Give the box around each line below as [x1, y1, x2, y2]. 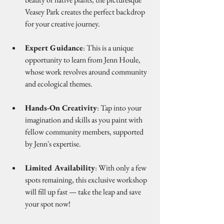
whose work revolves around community [25, 66, 148, 77]
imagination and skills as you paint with [25, 114, 144, 125]
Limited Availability [25, 162, 95, 173]
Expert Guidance [25, 42, 83, 53]
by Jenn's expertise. [25, 138, 81, 149]
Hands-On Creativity [25, 102, 97, 113]
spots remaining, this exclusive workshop [25, 174, 148, 185]
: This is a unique [83, 42, 135, 53]
